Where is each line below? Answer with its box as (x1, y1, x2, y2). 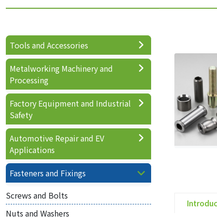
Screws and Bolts (6, 189, 68, 201)
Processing (10, 74, 48, 86)
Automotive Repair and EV (10, 132, 104, 144)
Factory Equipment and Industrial (10, 97, 131, 109)
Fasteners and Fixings (10, 167, 86, 179)
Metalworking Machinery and (10, 62, 113, 74)
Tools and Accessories (10, 39, 88, 51)
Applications (10, 144, 55, 155)
